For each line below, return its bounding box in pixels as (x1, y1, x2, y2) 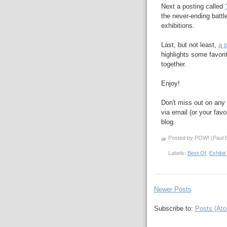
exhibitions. (161, 22, 195, 29)
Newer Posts (154, 185, 192, 193)
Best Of (187, 150, 206, 157)
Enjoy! (161, 80, 180, 87)
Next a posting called (161, 3, 225, 10)
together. (161, 60, 186, 68)
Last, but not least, (161, 41, 218, 49)
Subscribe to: (154, 204, 195, 212)
